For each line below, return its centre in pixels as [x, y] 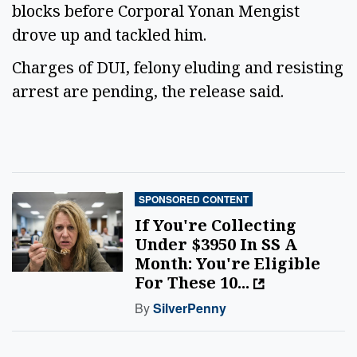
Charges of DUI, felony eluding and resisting [178, 67]
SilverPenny [190, 308]
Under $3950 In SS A [216, 245]
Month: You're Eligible [228, 264]
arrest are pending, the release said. [152, 91]
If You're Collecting [216, 226]
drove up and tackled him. [113, 35]
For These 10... [194, 283]
